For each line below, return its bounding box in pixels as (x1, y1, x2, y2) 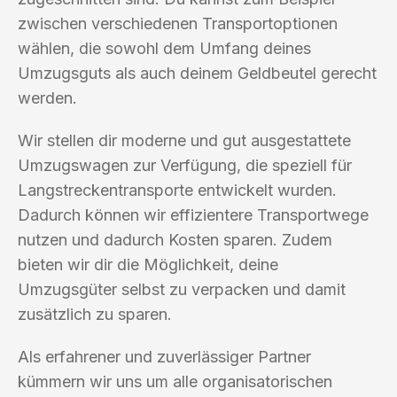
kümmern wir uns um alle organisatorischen (18, 371, 332, 391)
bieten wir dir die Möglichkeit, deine (18, 254, 278, 274)
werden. (18, 88, 77, 107)
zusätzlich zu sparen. (18, 304, 172, 323)
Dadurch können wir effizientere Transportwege (18, 205, 369, 224)
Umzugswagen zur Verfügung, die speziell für (18, 155, 352, 175)
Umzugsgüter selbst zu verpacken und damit (18, 279, 346, 299)
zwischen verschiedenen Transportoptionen (18, 13, 338, 33)
